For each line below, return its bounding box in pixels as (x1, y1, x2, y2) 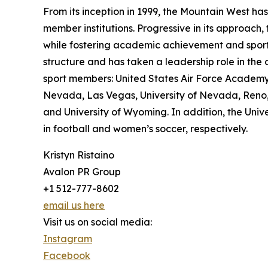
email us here (43, 199, 105, 212)
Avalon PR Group (43, 166, 121, 178)
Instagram (43, 233, 92, 245)
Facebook (43, 249, 90, 262)
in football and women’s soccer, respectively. (43, 123, 248, 135)
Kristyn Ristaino (43, 149, 114, 162)
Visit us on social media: (43, 216, 152, 229)
